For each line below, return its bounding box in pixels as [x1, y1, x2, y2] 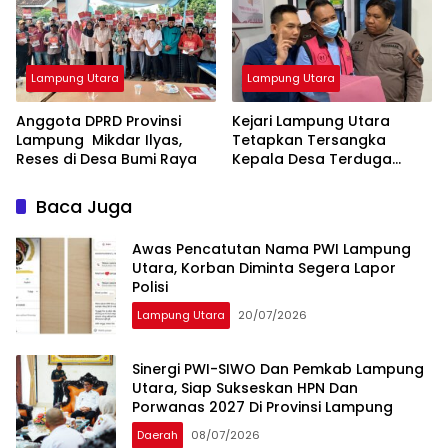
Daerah [137, 427, 178, 444]
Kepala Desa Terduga [232, 148, 392, 169]
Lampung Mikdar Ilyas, [16, 129, 182, 150]
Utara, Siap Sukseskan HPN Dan [132, 378, 358, 399]
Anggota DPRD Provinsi [16, 110, 181, 131]
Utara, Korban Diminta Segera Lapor [132, 258, 396, 279]
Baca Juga [36, 193, 132, 219]
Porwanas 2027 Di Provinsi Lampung [132, 397, 393, 418]
